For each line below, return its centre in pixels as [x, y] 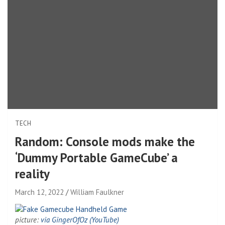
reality [32, 174]
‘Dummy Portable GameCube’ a [96, 157]
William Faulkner [97, 192]
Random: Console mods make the [105, 141]
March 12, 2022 [39, 192]
